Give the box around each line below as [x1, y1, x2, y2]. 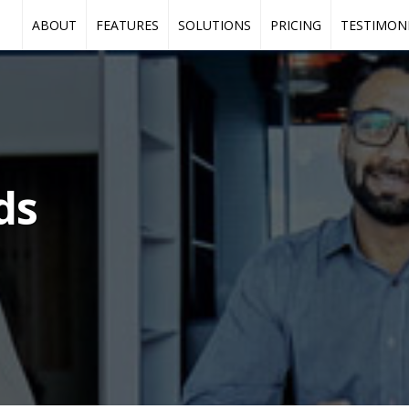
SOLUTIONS [178, 16, 251, 34]
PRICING [270, 16, 321, 34]
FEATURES [96, 16, 159, 34]
